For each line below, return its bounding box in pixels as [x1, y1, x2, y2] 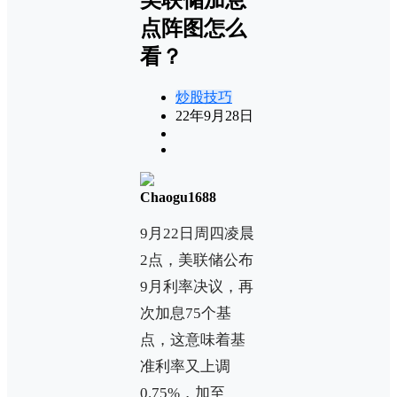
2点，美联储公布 [140, 251, 253, 269]
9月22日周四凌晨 [140, 224, 254, 242]
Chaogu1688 [140, 189, 216, 205]
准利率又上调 [140, 357, 230, 375]
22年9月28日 [175, 107, 253, 123]
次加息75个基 [140, 304, 231, 322]
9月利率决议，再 [140, 277, 253, 295]
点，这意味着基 [140, 331, 245, 348]
